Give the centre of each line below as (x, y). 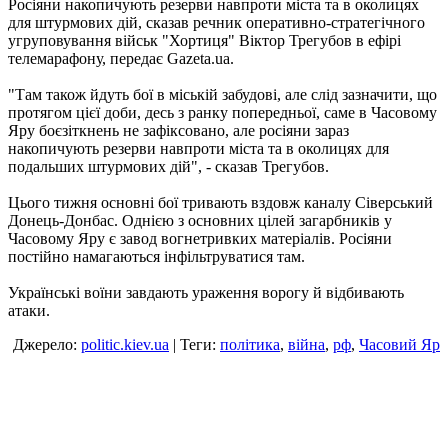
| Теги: (194, 345)
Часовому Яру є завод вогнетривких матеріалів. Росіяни (200, 239)
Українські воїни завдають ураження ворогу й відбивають (206, 293)
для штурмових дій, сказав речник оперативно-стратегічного (216, 23)
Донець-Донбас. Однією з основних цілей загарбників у (200, 221)
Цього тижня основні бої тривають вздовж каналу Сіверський (220, 203)
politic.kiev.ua (125, 345)
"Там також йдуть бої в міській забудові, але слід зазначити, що (222, 95)
